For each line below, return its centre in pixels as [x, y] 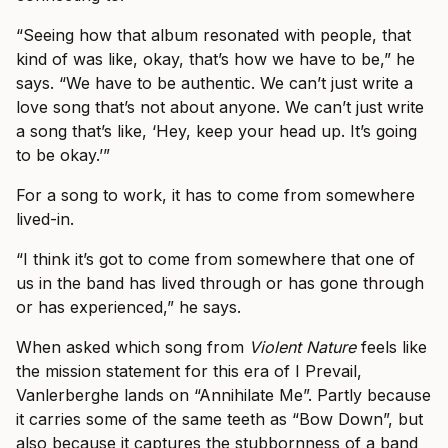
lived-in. [45, 219]
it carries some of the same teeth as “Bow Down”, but [219, 419]
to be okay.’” [63, 155]
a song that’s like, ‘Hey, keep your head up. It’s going [216, 131]
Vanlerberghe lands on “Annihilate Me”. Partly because [223, 395]
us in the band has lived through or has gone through [220, 283]
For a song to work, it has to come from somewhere [215, 195]
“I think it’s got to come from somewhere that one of [215, 259]
